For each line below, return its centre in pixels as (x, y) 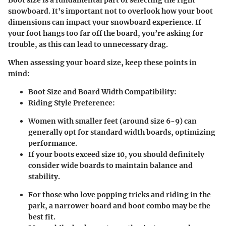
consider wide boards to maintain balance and (110, 166)
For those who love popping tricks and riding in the (120, 195)
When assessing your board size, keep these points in (102, 63)
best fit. (42, 217)
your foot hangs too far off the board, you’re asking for (106, 34)
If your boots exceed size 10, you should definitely (116, 155)
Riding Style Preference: (72, 103)
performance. (53, 144)
